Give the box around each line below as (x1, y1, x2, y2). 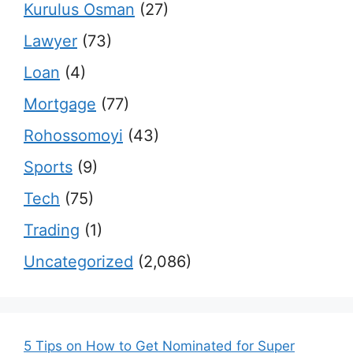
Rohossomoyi (24, 126, 123, 145)
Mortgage (24, 95, 96, 113)
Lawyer (24, 32, 77, 50)
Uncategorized (24, 252, 133, 271)
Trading (24, 221, 80, 240)
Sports (24, 158, 72, 176)
